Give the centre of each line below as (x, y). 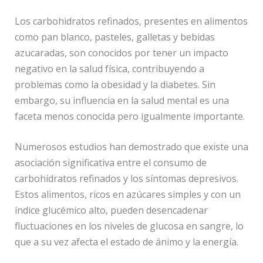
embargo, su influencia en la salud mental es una (122, 100)
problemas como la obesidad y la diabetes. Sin (115, 84)
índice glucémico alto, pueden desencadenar (111, 210)
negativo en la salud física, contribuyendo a (109, 68)
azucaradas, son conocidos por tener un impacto (121, 53)
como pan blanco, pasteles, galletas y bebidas (114, 37)
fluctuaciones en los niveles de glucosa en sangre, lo (129, 226)
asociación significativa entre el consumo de (110, 163)
